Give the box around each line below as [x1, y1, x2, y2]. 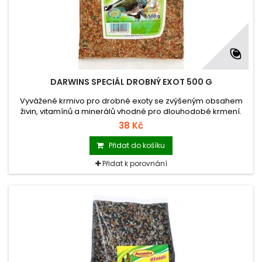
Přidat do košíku [109, 140, 165, 151]
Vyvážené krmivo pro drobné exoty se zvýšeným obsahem [19, 95, 243, 107]
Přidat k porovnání [102, 158, 167, 169]
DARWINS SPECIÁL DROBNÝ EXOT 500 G [50, 76, 212, 88]
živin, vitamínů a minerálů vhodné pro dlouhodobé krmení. [20, 106, 242, 118]
